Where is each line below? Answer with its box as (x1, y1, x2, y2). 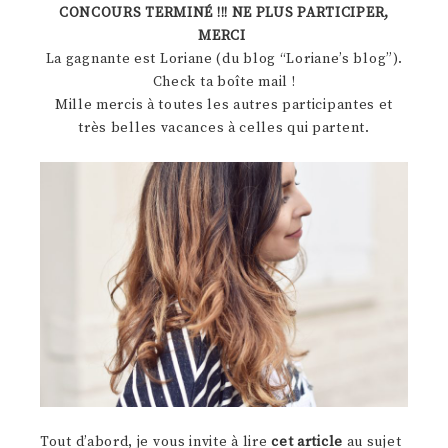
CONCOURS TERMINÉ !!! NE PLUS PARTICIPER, (58, 4, 389, 22)
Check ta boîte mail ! (152, 73, 296, 91)
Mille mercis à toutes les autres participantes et (54, 96, 394, 114)
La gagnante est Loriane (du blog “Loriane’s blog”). (45, 50, 403, 68)
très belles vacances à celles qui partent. (78, 119, 370, 137)
